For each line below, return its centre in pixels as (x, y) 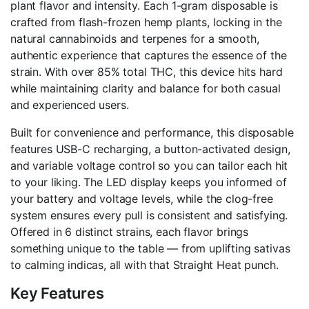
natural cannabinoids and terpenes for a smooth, (135, 39)
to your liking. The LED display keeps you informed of (149, 182)
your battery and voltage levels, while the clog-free (142, 199)
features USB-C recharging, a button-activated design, (150, 149)
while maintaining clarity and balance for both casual (146, 89)
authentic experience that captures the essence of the (149, 56)
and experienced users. (70, 105)
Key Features (57, 293)
